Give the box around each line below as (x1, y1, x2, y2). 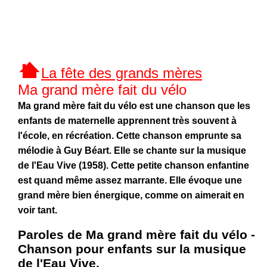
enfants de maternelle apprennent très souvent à (18, 116, 237, 126)
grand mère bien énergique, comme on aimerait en (18, 190, 244, 200)
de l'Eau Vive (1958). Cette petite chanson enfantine (18, 160, 249, 170)
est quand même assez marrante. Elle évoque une (18, 175, 242, 185)
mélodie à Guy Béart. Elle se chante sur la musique (18, 145, 246, 156)
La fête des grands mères (41, 65, 202, 81)
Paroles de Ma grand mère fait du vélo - (18, 228, 255, 241)
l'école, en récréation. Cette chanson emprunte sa (18, 131, 241, 141)
